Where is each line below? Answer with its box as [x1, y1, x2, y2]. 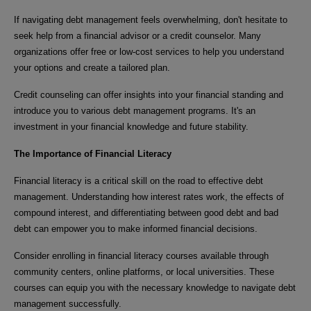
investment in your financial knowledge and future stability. [14, 121, 249, 132]
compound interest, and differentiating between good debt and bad [14, 207, 278, 218]
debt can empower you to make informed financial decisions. [14, 223, 258, 234]
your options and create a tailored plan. [14, 62, 170, 73]
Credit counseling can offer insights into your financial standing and [14, 89, 283, 100]
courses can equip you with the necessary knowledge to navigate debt [14, 282, 296, 293]
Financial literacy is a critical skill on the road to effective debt [14, 175, 263, 186]
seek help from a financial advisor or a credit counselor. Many [14, 30, 261, 41]
